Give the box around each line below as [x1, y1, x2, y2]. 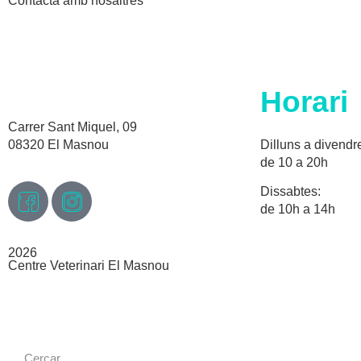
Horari [259, 85, 348, 118]
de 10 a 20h [259, 155, 328, 169]
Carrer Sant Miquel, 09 [8, 119, 137, 134]
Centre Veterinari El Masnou [8, 258, 169, 272]
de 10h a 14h [259, 202, 335, 217]
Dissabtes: [259, 185, 321, 199]
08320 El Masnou [8, 137, 109, 151]
